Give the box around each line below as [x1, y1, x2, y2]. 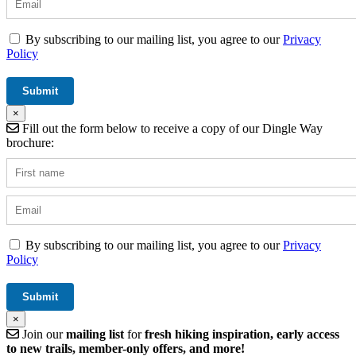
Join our [19, 327, 66, 341]
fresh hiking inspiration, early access [145, 327, 339, 341]
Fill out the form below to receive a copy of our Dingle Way [19, 121, 323, 135]
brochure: [6, 135, 54, 149]
